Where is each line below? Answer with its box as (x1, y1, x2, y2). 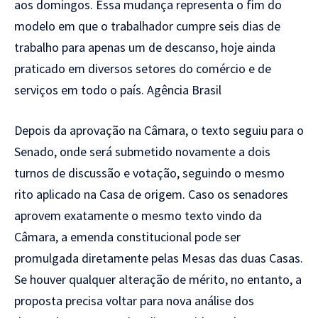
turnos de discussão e (14, 164, 133, 181)
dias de (242, 17, 280, 34)
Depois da (14, 121, 70, 138)
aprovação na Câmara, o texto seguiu (70, 121, 270, 138)
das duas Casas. (219, 249, 303, 266)
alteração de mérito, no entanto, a (119, 270, 302, 287)
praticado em (14, 60, 88, 77)
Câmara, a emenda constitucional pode (14, 228, 224, 245)
